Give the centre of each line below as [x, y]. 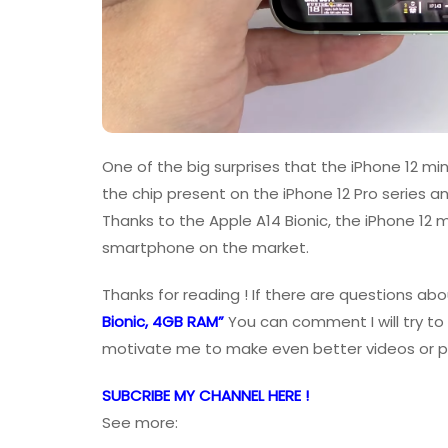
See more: [140, 423]
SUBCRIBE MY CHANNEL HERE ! [205, 396]
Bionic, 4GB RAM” [163, 322]
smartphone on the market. [205, 248]
